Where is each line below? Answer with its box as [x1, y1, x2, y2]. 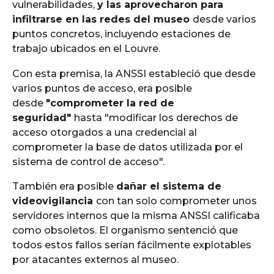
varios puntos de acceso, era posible [12, 82, 192, 94]
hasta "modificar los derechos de [74, 111, 238, 124]
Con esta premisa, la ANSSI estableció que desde [12, 67, 256, 80]
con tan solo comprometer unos [96, 194, 257, 207]
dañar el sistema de [116, 180, 221, 192]
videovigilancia [12, 194, 96, 207]
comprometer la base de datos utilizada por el [12, 141, 243, 153]
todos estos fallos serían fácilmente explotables [12, 239, 251, 251]
